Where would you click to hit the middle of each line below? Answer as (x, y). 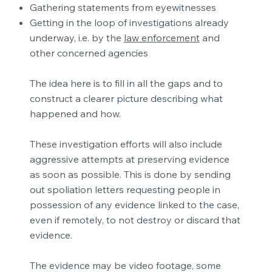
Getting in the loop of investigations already (129, 23)
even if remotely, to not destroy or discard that (135, 220)
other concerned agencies (89, 53)
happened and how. (75, 114)
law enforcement (161, 38)
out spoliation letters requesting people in (125, 190)
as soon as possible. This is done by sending (130, 175)
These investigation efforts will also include (126, 144)
